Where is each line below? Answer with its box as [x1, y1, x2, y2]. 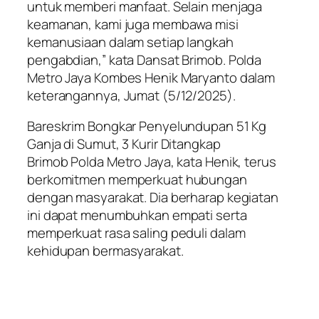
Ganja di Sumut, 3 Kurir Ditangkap [27, 135, 221, 154]
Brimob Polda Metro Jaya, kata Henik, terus [27, 152, 276, 172]
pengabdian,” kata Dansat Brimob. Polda [27, 50, 262, 69]
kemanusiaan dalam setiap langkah [27, 32, 234, 51]
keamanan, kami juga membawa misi [27, 14, 239, 33]
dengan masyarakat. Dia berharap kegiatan [27, 188, 278, 207]
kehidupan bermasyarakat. [27, 241, 184, 261]
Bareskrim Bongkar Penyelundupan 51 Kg [27, 117, 267, 136]
